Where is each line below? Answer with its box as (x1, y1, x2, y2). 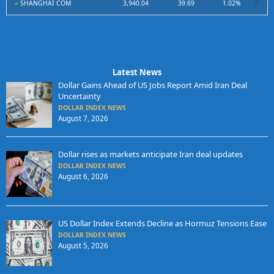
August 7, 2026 (57, 114, 108, 124)
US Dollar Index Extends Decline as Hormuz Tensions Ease (57, 218, 267, 229)
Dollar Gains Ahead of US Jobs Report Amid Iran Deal (57, 80, 247, 91)
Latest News (113, 67, 161, 78)
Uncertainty (57, 91, 101, 102)
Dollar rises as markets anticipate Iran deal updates (57, 149, 243, 160)
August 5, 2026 (57, 241, 108, 251)
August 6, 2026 (57, 172, 108, 182)
